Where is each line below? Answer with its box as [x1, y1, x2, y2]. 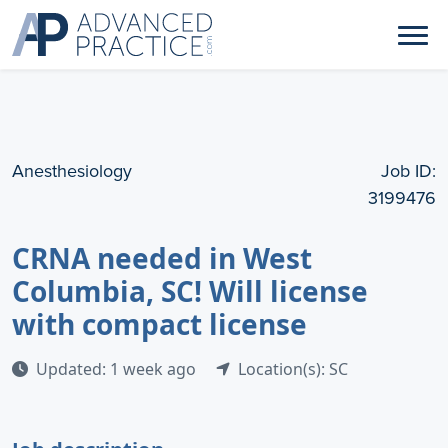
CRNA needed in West [12, 239, 312, 277]
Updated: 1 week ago [36, 358, 200, 380]
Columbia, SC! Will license [12, 272, 368, 310]
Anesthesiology [12, 158, 132, 184]
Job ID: [381, 158, 436, 184]
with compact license [12, 305, 307, 343]
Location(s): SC [238, 358, 348, 380]
